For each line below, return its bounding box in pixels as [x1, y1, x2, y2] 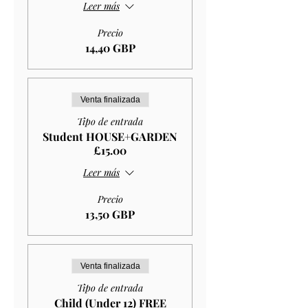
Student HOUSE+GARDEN [43, 129, 177, 144]
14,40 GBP [85, 40, 135, 55]
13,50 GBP [85, 206, 135, 221]
